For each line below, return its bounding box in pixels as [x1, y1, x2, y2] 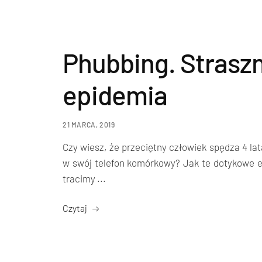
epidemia [63, 78, 167, 111]
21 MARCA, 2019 [63, 120, 115, 129]
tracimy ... [63, 173, 106, 184]
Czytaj [63, 202, 87, 213]
